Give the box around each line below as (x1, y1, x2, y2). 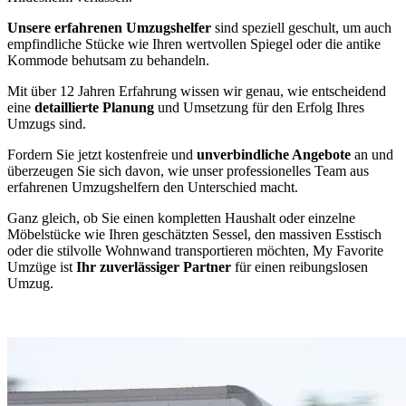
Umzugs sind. (7, 115, 86, 131)
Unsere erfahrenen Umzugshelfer (7, 19, 211, 35)
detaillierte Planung (34, 99, 154, 115)
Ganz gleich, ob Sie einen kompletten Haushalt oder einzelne (7, 209, 355, 226)
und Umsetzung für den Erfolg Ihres (154, 99, 364, 115)
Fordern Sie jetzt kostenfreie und (7, 146, 197, 162)
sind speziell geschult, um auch (211, 19, 391, 35)
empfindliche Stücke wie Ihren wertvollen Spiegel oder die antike (7, 35, 381, 52)
